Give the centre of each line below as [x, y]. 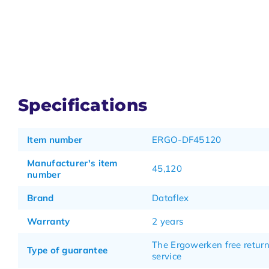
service [167, 256]
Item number [55, 140]
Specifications [83, 105]
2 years [168, 221]
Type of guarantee [68, 250]
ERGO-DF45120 [187, 140]
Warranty [49, 221]
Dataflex [171, 198]
